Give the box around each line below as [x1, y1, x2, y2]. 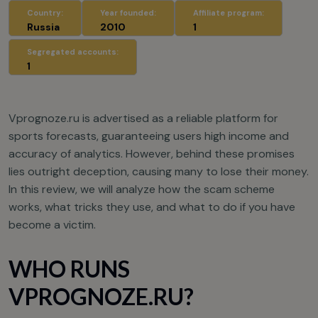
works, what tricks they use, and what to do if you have [9, 199, 295, 215]
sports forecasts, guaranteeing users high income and [9, 128, 289, 144]
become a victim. [9, 217, 96, 233]
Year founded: [100, 8, 156, 18]
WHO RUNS [9, 255, 130, 283]
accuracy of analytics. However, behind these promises [9, 146, 295, 162]
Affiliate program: [193, 8, 264, 18]
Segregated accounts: [27, 47, 119, 57]
